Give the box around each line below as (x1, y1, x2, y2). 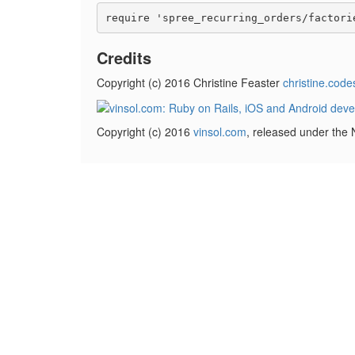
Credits (97, 46, 151, 69)
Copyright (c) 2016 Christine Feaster (97, 74, 283, 90)
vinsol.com (193, 124, 246, 140)
